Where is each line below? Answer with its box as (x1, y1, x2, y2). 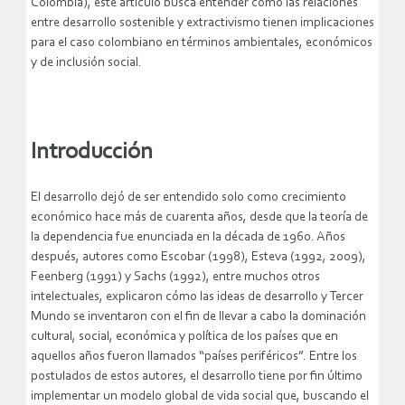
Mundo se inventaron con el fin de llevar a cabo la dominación (31, 309, 366, 324)
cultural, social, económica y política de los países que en (31, 329, 338, 344)
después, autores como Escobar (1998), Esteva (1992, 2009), (31, 250, 366, 264)
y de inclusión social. (31, 56, 142, 71)
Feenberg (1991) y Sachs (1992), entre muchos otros (31, 269, 320, 284)
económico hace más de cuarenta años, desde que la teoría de (31, 210, 368, 224)
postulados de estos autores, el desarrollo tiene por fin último (31, 369, 363, 383)
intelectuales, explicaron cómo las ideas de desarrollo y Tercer (31, 289, 363, 304)
